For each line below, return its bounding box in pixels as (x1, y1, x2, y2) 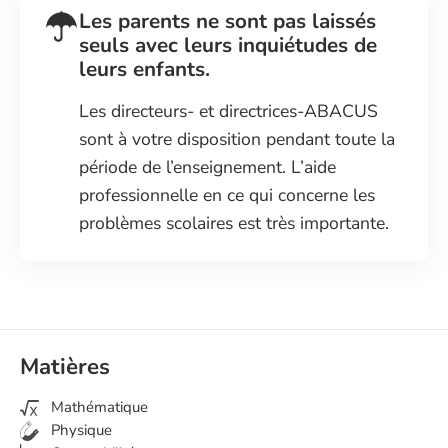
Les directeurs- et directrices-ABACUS (79, 98, 379, 123)
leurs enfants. (79, 54, 211, 83)
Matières (20, 350, 110, 382)
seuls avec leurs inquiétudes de (79, 30, 378, 59)
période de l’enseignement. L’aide (79, 154, 337, 179)
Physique (47, 419, 113, 440)
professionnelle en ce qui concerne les (79, 182, 376, 207)
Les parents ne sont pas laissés (79, 6, 377, 35)
